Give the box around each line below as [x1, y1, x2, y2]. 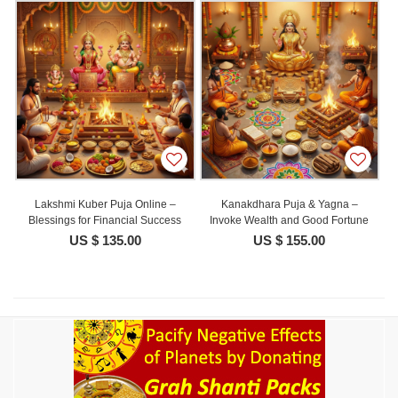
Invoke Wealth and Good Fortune [210, 213, 370, 227]
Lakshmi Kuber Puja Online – [34, 197, 176, 211]
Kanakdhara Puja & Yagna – [220, 197, 358, 211]
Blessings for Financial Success [28, 213, 182, 227]
